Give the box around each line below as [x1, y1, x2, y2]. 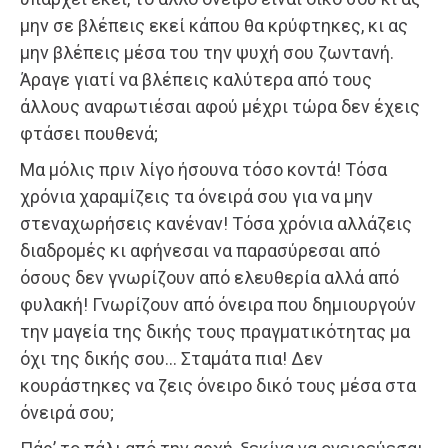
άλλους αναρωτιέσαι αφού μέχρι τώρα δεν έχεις [20, 95, 420, 117]
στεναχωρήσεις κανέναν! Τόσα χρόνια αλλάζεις [20, 212, 412, 234]
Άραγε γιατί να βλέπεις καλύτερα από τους [20, 68, 372, 90]
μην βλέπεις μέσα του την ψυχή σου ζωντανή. [20, 41, 394, 63]
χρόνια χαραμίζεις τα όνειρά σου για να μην [20, 185, 373, 207]
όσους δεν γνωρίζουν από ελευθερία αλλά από [20, 266, 399, 288]
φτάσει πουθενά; [20, 122, 158, 144]
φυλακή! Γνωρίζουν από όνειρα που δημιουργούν [20, 293, 416, 315]
